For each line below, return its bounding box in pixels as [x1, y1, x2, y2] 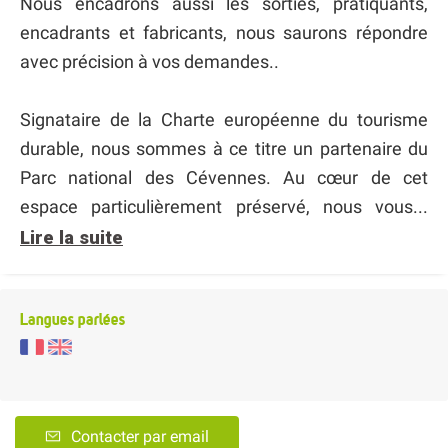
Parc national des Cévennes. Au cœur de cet [20, 166, 428, 188]
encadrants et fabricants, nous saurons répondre [20, 21, 428, 43]
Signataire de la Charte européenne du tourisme [20, 108, 428, 130]
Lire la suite [20, 226, 123, 248]
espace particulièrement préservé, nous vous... [20, 195, 428, 217]
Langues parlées [20, 308, 125, 329]
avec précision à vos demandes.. [20, 50, 279, 72]
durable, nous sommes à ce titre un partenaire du [20, 137, 428, 159]
